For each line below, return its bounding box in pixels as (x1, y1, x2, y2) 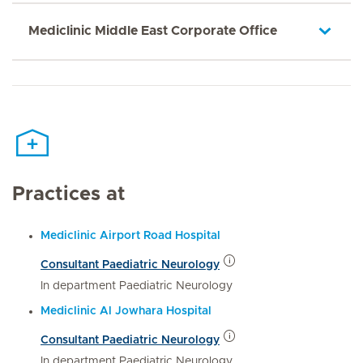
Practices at (12, 184, 126, 204)
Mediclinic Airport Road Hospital (41, 229, 220, 241)
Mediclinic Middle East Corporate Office (28, 24, 277, 37)
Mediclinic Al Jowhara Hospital (41, 305, 211, 317)
